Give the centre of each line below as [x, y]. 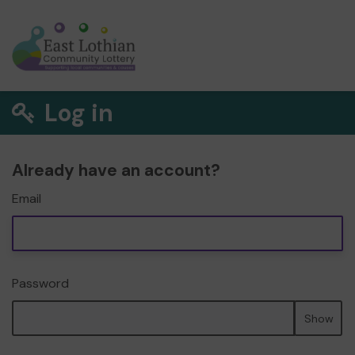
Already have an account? [116, 170]
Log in [76, 113]
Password [40, 283]
